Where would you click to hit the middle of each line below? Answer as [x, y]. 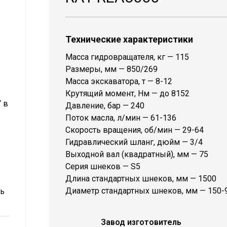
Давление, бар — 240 [105, 106]
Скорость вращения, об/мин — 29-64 [135, 130]
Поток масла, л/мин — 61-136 [121, 118]
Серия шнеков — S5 [103, 166]
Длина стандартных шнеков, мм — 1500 [141, 179]
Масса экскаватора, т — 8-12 [119, 81]
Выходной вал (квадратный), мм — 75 [137, 154]
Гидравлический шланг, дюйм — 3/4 [134, 142]
